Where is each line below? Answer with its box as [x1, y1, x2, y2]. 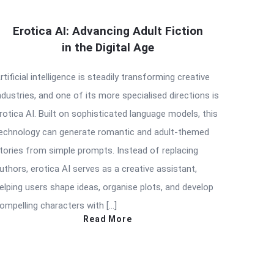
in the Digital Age [61, 40, 154, 55]
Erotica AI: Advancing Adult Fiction [12, 24, 203, 39]
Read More [83, 214, 132, 224]
